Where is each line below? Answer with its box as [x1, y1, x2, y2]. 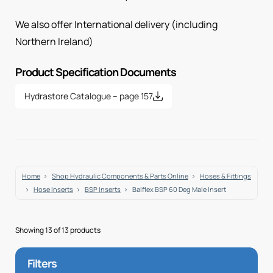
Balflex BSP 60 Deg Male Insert [132, 184, 226, 194]
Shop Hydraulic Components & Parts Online [52, 171, 188, 180]
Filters [27, 255, 57, 271]
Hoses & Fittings [200, 171, 251, 180]
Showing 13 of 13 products [15, 224, 101, 235]
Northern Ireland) [15, 34, 93, 48]
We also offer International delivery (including [15, 17, 218, 31]
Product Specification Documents [15, 64, 176, 79]
